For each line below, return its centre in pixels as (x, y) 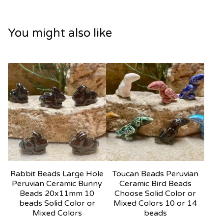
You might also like (60, 33)
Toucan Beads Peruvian (155, 174)
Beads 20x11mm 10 (57, 194)
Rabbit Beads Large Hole (57, 174)
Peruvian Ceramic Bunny (57, 184)
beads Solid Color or (57, 204)
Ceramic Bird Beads (155, 184)
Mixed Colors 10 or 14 (155, 204)
